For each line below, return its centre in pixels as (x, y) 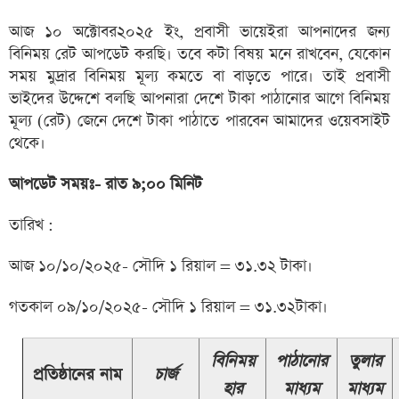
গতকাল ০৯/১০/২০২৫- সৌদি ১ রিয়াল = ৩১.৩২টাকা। (168, 307)
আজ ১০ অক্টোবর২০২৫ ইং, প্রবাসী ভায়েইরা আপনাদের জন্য (199, 32)
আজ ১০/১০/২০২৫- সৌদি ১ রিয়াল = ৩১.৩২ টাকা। (161, 266)
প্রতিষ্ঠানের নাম (77, 375)
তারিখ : (31, 225)
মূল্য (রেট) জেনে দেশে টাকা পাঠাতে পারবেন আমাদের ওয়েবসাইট (199, 121)
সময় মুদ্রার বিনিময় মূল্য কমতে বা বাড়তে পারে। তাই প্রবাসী (199, 77)
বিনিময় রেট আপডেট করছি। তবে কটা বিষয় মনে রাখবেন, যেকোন (199, 54)
